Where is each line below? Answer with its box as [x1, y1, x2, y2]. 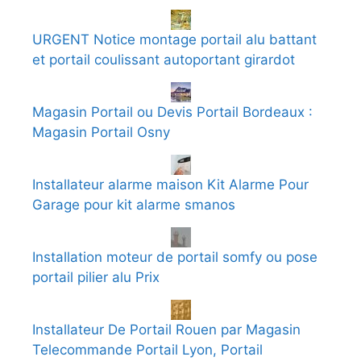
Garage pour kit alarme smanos [32, 196, 235, 213]
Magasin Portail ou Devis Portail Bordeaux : [32, 103, 313, 120]
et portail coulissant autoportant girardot [32, 51, 295, 68]
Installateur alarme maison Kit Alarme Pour [32, 176, 309, 193]
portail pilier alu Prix [32, 268, 160, 285]
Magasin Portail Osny [32, 123, 170, 140]
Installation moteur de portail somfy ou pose [32, 248, 317, 265]
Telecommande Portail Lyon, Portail [32, 341, 263, 358]
